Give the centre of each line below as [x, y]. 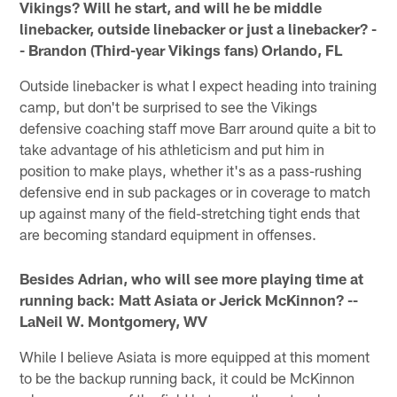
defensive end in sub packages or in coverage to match [195, 191]
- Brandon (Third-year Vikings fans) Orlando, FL [181, 49]
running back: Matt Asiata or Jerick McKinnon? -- [189, 299]
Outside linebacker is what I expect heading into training [198, 85]
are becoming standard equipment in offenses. [168, 234]
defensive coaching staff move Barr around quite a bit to [198, 127]
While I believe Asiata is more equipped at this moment [195, 356]
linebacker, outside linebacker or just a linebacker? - [198, 28]
